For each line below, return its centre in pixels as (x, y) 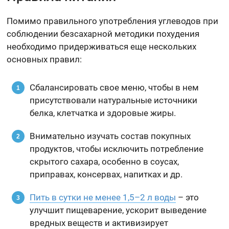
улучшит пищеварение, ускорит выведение (118, 210)
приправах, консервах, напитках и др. (106, 175)
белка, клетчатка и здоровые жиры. (103, 113)
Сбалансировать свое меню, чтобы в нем (114, 88)
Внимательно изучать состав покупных (110, 136)
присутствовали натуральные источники (114, 100)
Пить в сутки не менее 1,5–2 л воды (103, 198)
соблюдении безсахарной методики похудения (103, 34)
